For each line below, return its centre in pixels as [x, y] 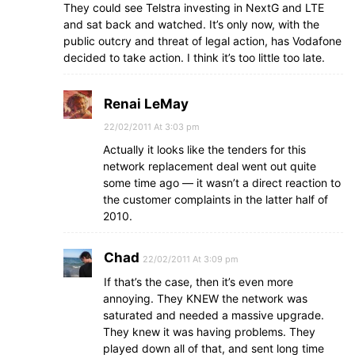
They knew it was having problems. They [209, 332]
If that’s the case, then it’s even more [198, 282]
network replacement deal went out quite [210, 166]
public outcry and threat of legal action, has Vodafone [202, 41]
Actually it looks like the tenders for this [204, 149]
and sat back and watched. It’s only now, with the [191, 24]
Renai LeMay [146, 104]
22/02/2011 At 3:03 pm [152, 127]
